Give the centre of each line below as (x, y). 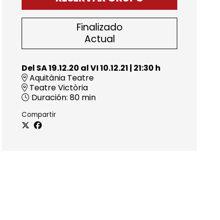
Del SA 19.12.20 (51, 68)
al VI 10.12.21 (104, 68)
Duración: (50, 97)
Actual (99, 39)
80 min (82, 97)
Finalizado (99, 27)
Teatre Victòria (58, 87)
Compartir (39, 114)
